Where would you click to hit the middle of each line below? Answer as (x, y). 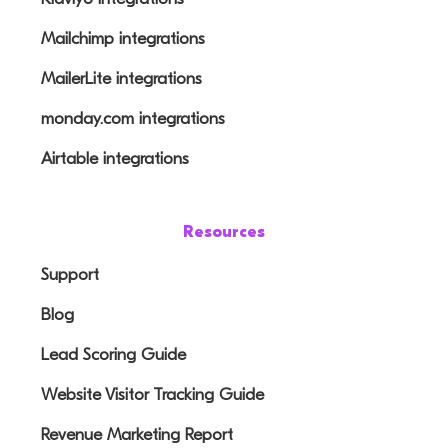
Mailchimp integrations (123, 38)
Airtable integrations (115, 158)
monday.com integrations (133, 118)
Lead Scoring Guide (114, 354)
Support (70, 274)
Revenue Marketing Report (137, 434)
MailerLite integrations (122, 78)
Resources (224, 231)
